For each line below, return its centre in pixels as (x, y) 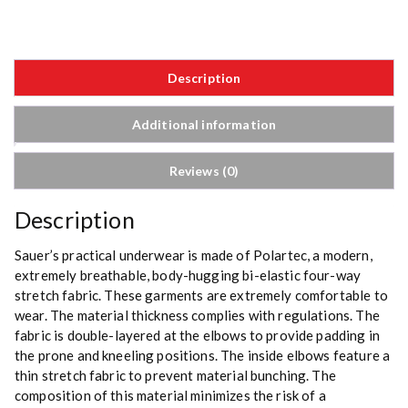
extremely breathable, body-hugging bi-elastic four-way (188, 275)
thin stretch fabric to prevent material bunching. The (175, 376)
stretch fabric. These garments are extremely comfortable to (201, 296)
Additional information (204, 125)
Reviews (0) (204, 171)
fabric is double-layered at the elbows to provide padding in (197, 336)
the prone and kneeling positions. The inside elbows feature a (203, 356)
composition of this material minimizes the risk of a (170, 396)
